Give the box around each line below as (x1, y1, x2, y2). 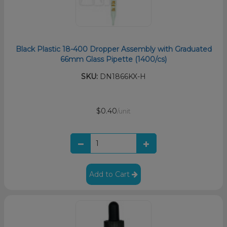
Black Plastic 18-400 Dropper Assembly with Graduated (15, 44, 212, 54)
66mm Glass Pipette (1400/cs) (60, 54, 167, 64)
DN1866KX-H (98, 71, 146, 81)
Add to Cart (89, 169, 132, 179)
